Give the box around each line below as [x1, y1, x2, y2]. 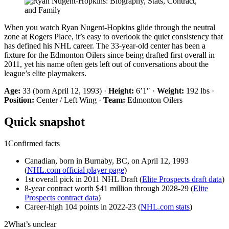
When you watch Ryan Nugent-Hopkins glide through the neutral [4, 22, 215, 32]
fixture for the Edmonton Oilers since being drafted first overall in [4, 50, 215, 59]
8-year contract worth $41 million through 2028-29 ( [25, 184, 193, 193]
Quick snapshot [4, 114, 85, 128]
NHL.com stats [141, 202, 190, 211]
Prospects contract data [25, 193, 98, 202]
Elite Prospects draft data [142, 174, 222, 184]
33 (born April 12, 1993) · [20, 86, 108, 95]
